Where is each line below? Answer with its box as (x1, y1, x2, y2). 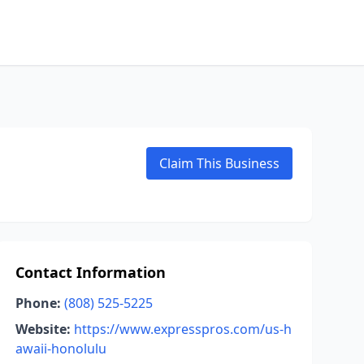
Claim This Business (159, 154, 279, 172)
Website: (15, 320, 71, 338)
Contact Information (15, 262, 166, 282)
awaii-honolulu (15, 340, 106, 357)
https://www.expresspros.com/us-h (73, 320, 292, 338)
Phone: (15, 294, 61, 312)
